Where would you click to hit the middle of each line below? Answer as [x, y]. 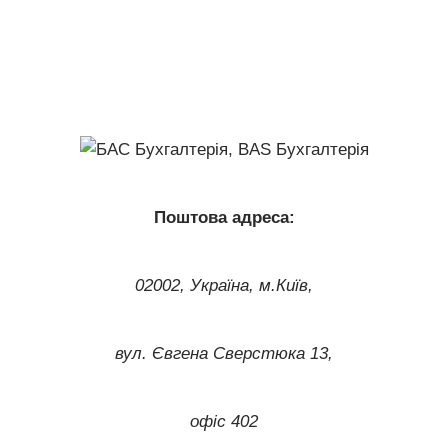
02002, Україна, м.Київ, [224, 285]
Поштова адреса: [224, 217]
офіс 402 [224, 421]
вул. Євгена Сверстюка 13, [224, 353]
